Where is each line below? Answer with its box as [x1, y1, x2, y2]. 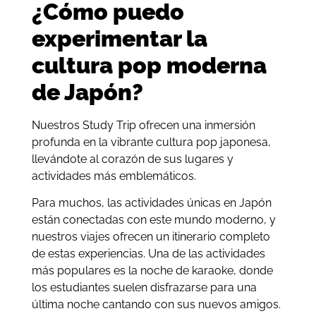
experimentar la [31, 25, 207, 51]
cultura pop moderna [31, 51, 267, 78]
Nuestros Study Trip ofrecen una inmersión [31, 118, 255, 132]
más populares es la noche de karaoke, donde [31, 264, 273, 278]
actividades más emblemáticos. [31, 169, 196, 183]
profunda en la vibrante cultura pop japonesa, [31, 135, 271, 149]
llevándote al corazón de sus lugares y [31, 152, 233, 166]
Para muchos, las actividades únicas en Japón [31, 196, 272, 210]
